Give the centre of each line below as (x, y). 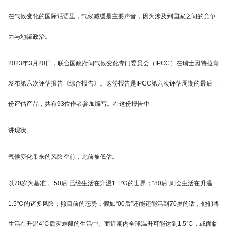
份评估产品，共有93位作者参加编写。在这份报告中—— (85, 104)
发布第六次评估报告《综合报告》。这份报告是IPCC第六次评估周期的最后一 (113, 84)
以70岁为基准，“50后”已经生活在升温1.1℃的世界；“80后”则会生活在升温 (110, 183)
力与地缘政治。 (30, 37)
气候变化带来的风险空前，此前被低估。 (63, 157)
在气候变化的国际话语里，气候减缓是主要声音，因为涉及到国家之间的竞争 (112, 17)
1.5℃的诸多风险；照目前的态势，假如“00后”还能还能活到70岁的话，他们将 (114, 204)
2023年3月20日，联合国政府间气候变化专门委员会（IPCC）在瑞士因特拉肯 (113, 63)
